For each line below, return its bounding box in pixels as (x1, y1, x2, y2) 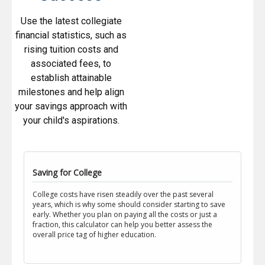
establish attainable (30, 72, 112, 84)
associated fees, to (31, 58, 111, 70)
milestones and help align (18, 86, 124, 98)
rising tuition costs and (24, 44, 118, 56)
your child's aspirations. (22, 115, 119, 127)
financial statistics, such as (15, 30, 127, 41)
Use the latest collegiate (20, 15, 122, 27)
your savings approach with (15, 101, 127, 112)
